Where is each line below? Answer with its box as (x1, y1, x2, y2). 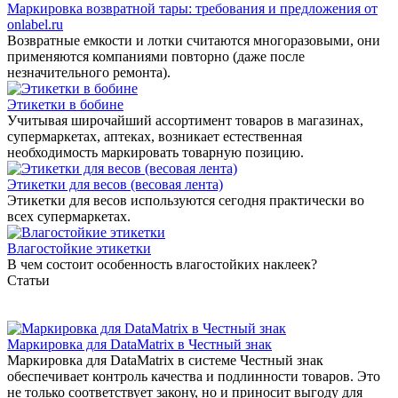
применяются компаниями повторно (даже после (7, 48, 305, 64)
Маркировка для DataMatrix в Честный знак (7, 336, 272, 352)
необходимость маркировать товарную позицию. (7, 144, 304, 160)
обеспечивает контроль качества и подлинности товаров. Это (7, 368, 380, 384)
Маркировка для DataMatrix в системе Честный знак (7, 352, 323, 368)
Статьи (7, 272, 50, 288)
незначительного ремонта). (7, 64, 171, 80)
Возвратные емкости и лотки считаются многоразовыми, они (7, 32, 380, 48)
